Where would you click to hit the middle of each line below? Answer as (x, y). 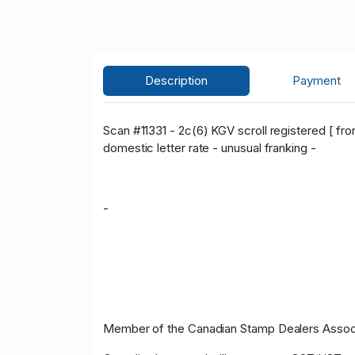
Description (177, 81)
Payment (316, 81)
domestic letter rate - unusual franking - (210, 148)
